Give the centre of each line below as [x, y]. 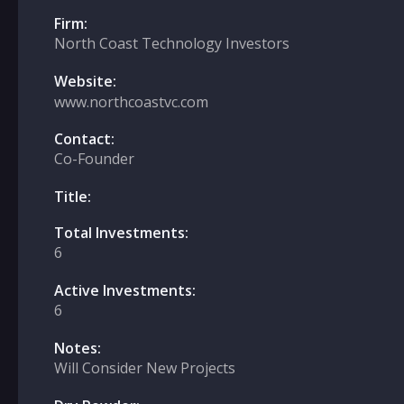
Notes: [78, 348]
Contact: [84, 139]
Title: [73, 197]
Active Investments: [125, 290]
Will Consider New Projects [145, 368]
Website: [85, 81]
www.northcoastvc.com [131, 102]
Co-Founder [94, 159]
